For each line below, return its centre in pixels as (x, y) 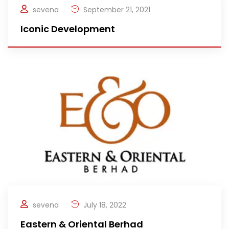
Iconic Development (68, 29)
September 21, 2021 (116, 10)
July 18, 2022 (104, 205)
